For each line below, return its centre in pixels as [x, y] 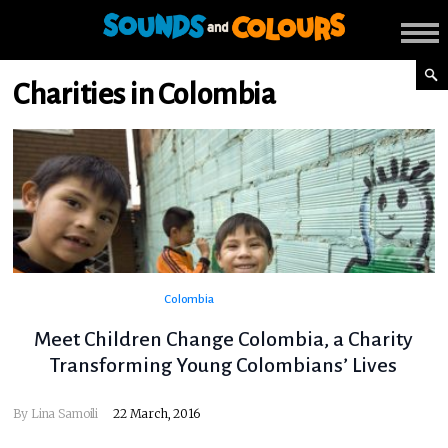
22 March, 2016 [156, 414]
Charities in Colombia [145, 94]
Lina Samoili [64, 414]
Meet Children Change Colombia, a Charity [224, 339]
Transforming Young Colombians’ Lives [224, 365]
